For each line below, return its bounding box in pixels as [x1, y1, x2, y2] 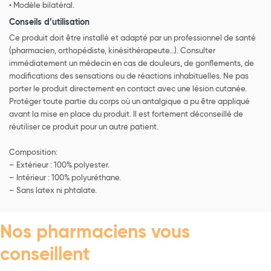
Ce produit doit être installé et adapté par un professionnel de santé [9, 34, 256, 42]
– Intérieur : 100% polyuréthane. [9, 174, 121, 182]
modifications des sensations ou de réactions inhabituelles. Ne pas [9, 72, 249, 80]
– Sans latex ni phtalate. [9, 186, 97, 195]
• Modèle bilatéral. [9, 1, 74, 10]
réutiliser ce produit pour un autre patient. [9, 123, 160, 131]
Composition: [9, 148, 57, 157]
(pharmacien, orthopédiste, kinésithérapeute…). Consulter [9, 47, 215, 55]
